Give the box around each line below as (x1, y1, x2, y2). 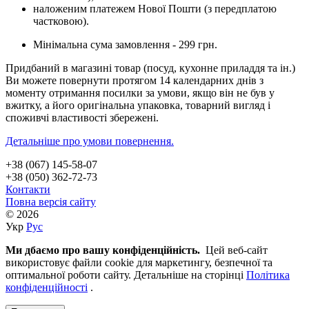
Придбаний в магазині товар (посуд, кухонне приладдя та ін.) (6, 61, 295, 74)
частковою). (33, 14, 89, 27)
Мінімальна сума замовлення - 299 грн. (33, 38, 217, 50)
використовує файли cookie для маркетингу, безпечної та (6, 256, 272, 268)
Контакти (6, 183, 50, 195)
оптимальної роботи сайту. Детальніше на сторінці (6, 268, 246, 281)
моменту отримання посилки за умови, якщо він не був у (6, 86, 275, 99)
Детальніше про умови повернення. (6, 134, 174, 147)
